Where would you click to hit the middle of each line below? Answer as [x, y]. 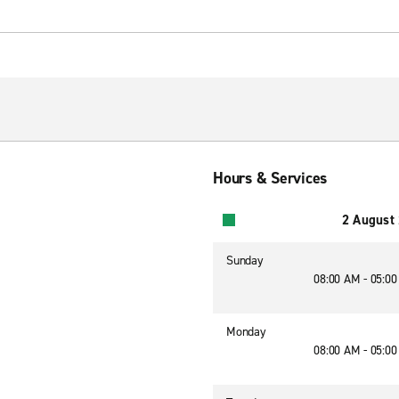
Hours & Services [270, 178]
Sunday [245, 261]
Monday [246, 332]
